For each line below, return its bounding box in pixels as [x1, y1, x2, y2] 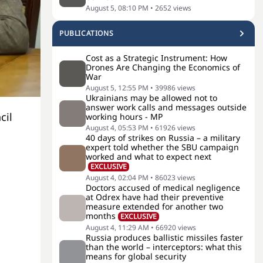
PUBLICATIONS [59, 28, 114, 38]
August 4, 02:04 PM [86, 173, 149, 183]
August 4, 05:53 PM [86, 123, 149, 133]
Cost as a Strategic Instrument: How [86, 52, 227, 63]
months [86, 210, 116, 221]
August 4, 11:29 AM [86, 222, 149, 232]
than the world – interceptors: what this [86, 241, 242, 252]
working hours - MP [86, 111, 163, 122]
